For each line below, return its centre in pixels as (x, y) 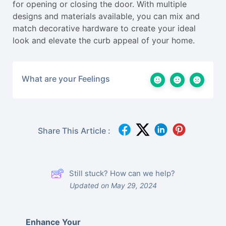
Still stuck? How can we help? (122, 173)
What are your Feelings (66, 78)
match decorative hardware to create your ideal (104, 28)
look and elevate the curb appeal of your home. (104, 40)
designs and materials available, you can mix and (106, 16)
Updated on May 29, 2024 (113, 185)
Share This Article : (74, 131)
